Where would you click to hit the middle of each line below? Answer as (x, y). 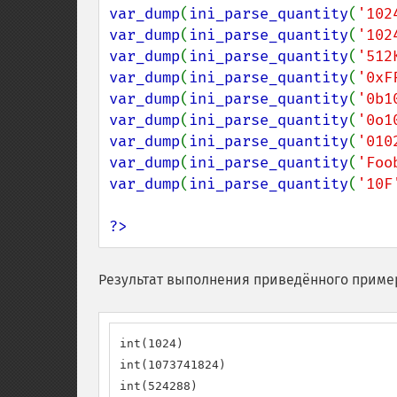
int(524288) (159, 386)
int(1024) (152, 343)
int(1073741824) (173, 365)
